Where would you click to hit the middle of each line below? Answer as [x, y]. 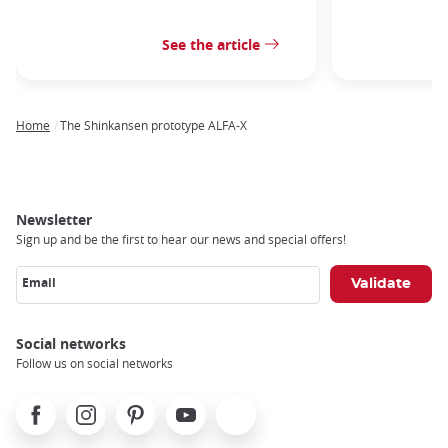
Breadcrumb [58, 141]
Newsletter [54, 220]
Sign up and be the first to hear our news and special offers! [181, 239]
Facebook [47, 406]
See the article [211, 44]
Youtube [194, 406]
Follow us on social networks [94, 363]
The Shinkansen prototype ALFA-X [153, 125]
